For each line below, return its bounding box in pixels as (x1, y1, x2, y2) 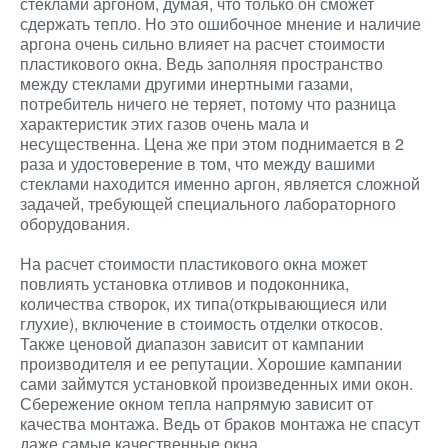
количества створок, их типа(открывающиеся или (20, 292, 387, 315)
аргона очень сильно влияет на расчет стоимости (20, 32, 385, 55)
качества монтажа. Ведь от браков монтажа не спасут (20, 412, 420, 435)
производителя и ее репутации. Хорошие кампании (20, 352, 402, 375)
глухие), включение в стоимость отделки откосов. (20, 312, 383, 335)
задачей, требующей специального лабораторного (20, 192, 396, 215)
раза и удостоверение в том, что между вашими (20, 152, 375, 175)
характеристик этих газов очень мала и (20, 112, 309, 135)
